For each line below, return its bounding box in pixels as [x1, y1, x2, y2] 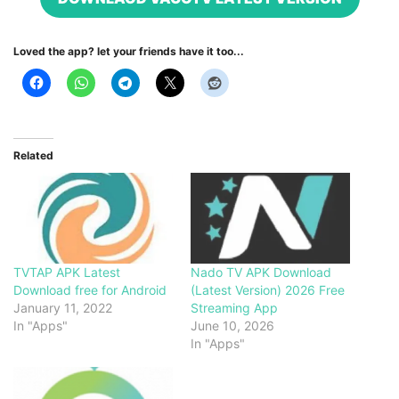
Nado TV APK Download [191, 265, 331, 281]
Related [13, 149, 53, 162]
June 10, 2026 [191, 318, 274, 334]
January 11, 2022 [13, 300, 112, 316]
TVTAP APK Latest [13, 265, 120, 281]
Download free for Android [13, 282, 167, 298]
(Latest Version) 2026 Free [191, 282, 345, 298]
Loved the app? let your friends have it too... [13, 45, 244, 58]
